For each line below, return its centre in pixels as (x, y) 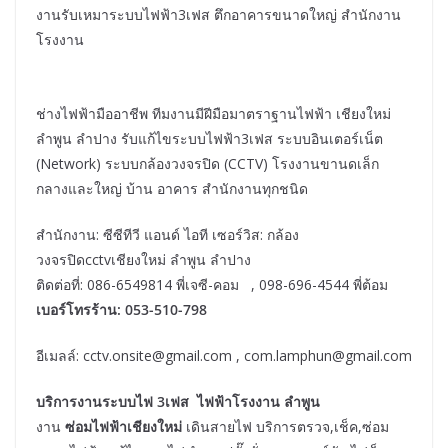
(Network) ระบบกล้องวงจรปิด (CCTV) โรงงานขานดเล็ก (207, 164)
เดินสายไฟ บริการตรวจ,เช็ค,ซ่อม (285, 427)
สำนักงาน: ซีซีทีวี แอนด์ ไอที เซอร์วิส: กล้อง (167, 235)
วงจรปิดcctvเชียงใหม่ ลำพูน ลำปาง (143, 260)
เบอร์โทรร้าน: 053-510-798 (121, 310)
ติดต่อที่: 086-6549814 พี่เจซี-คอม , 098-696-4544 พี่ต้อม (212, 285)
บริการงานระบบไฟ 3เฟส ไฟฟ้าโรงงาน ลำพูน (178, 402)
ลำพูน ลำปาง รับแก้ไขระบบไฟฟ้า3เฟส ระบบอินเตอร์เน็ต (209, 139)
